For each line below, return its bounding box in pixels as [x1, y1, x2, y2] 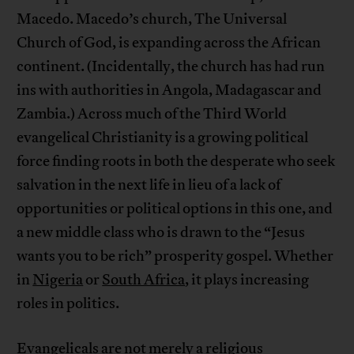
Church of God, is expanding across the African [17, 33, 322, 53]
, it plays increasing [185, 270, 310, 290]
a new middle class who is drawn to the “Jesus [17, 223, 306, 243]
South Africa [102, 270, 186, 290]
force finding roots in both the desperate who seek [17, 152, 336, 171]
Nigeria [32, 270, 84, 290]
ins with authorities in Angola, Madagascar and [17, 81, 322, 100]
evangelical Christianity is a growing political [17, 128, 309, 148]
